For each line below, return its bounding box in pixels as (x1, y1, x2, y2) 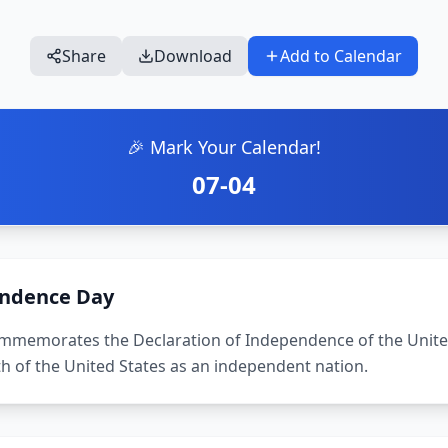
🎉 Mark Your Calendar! (127, 135, 321, 159)
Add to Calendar (280, 45, 402, 67)
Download (154, 45, 232, 67)
